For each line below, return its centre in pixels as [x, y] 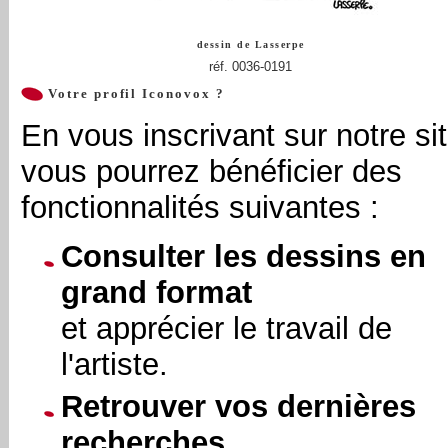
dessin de [225, 44]
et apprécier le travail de [226, 328]
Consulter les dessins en [243, 256]
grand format [156, 292]
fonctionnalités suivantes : [200, 207]
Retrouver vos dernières [238, 406]
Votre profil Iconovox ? [134, 93]
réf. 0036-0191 [250, 66]
